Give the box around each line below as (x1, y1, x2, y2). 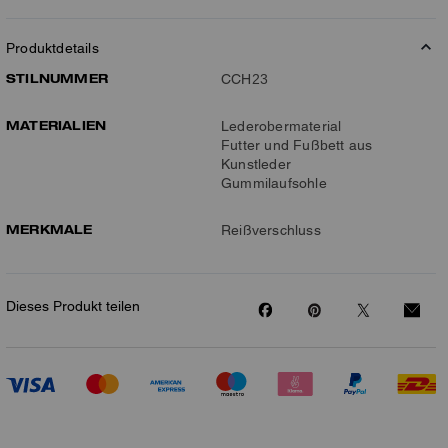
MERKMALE (6, 221, 93, 237)
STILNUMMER (6, 70, 108, 86)
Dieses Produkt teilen (6, 298, 140, 314)
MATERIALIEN (6, 117, 107, 133)
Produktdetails (6, 40, 99, 56)
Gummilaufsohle (221, 175, 327, 191)
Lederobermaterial (221, 118, 342, 134)
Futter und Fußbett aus (221, 137, 373, 153)
